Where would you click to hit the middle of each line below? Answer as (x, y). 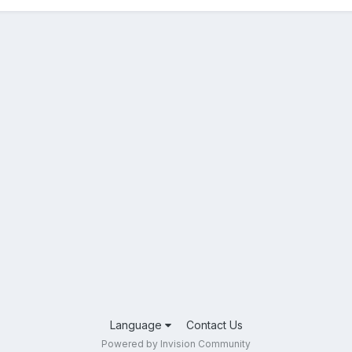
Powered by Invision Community (176, 344)
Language (137, 325)
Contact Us (214, 325)
